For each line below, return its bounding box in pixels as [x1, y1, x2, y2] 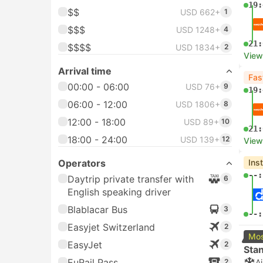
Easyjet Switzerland [68, 221, 155, 233]
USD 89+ [184, 117, 219, 127]
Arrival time [58, 65, 112, 77]
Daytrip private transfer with [68, 173, 194, 185]
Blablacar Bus [68, 204, 127, 215]
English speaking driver [68, 186, 171, 198]
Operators [58, 157, 106, 169]
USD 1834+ [176, 42, 220, 52]
